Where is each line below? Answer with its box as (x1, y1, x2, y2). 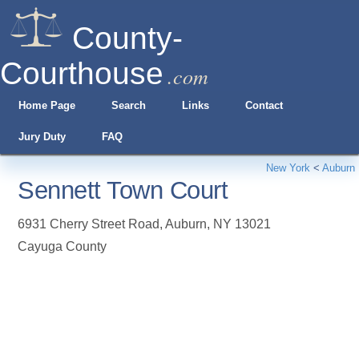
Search (111, 99, 146, 111)
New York (266, 162, 310, 174)
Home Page (18, 99, 75, 111)
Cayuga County (18, 240, 107, 253)
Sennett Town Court (18, 176, 228, 204)
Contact (245, 99, 284, 111)
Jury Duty (18, 131, 66, 143)
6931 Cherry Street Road (18, 217, 160, 231)
